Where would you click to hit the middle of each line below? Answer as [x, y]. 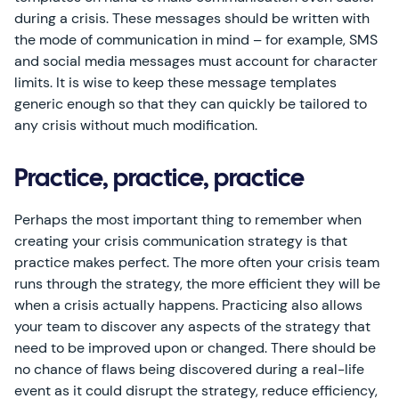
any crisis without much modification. [136, 125]
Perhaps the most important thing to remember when [188, 220]
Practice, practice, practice [159, 180]
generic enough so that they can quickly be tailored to [191, 104]
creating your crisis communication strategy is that [181, 241]
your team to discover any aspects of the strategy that [192, 326]
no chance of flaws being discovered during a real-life [189, 369]
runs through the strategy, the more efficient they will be [197, 284]
